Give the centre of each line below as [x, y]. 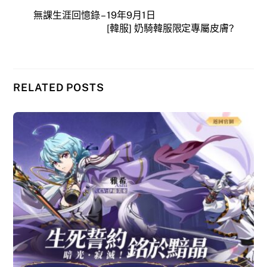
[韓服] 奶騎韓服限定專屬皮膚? [170, 28]
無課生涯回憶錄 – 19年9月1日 [94, 15]
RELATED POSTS [59, 88]
